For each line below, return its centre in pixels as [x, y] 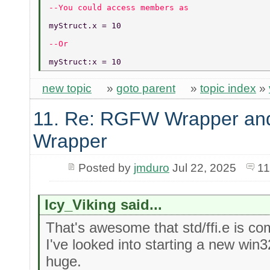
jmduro [151, 168]
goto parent [146, 88]
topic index [228, 88]
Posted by [106, 168]
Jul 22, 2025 [202, 168]
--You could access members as [121, 7]
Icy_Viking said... [104, 204]
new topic [67, 88]
